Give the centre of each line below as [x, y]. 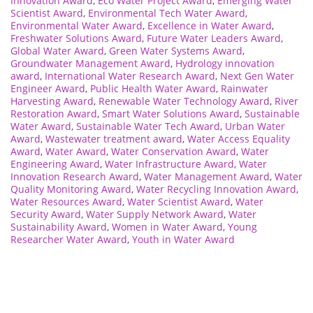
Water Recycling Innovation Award [216, 189]
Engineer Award [48, 89]
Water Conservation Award [174, 152]
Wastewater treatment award [114, 139]
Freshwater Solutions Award [76, 38]
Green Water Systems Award [176, 51]
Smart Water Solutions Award [171, 114]
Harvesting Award [52, 101]
